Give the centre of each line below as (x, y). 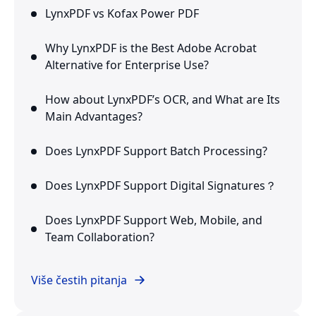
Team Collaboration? (100, 237)
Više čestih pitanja (79, 280)
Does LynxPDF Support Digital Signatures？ (161, 186)
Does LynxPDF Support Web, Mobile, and (154, 220)
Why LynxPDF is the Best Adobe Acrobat (151, 48)
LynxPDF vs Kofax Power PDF (122, 14)
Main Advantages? (94, 117)
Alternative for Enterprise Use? (127, 65)
